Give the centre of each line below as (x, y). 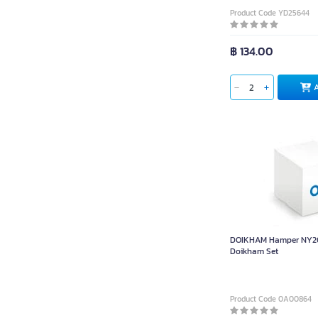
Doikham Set (254, 251)
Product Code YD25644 (269, 13)
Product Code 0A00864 (270, 299)
